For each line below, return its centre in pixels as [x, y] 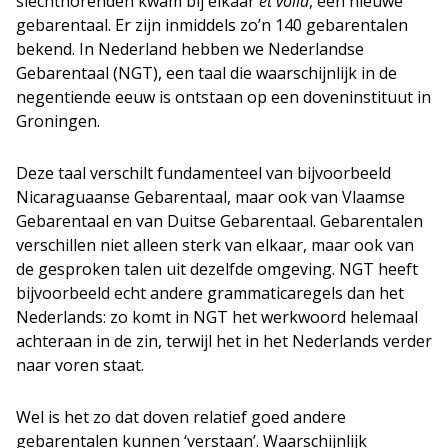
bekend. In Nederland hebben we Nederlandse [190, 48]
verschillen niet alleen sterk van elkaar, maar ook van [215, 244]
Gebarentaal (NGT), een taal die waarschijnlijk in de [206, 72]
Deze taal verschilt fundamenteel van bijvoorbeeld [203, 172]
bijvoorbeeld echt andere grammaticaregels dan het [210, 292]
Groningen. [58, 120]
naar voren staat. [80, 364]
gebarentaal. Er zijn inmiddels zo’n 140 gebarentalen [212, 24]
